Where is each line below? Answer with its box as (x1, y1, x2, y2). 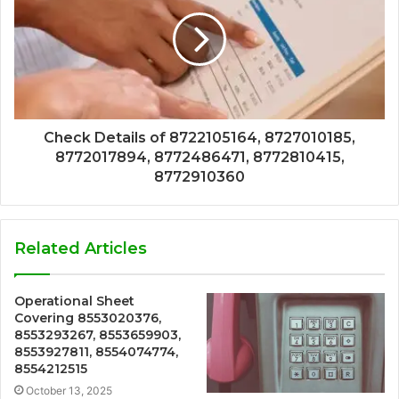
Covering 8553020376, (14, 309, 161, 326)
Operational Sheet (14, 292, 134, 309)
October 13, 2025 (26, 383, 112, 397)
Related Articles (14, 238, 147, 258)
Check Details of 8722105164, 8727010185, (44, 128, 355, 146)
